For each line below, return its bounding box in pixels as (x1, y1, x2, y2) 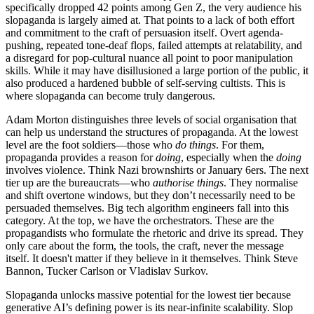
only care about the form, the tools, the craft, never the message (6, 239, 284, 252)
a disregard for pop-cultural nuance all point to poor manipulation (6, 51, 293, 64)
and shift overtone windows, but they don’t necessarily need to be (6, 189, 295, 201)
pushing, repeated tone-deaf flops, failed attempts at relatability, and (6, 39, 302, 51)
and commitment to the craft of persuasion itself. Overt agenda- (6, 26, 283, 39)
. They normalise (224, 176, 298, 189)
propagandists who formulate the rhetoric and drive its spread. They (6, 226, 303, 239)
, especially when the (181, 151, 276, 163)
